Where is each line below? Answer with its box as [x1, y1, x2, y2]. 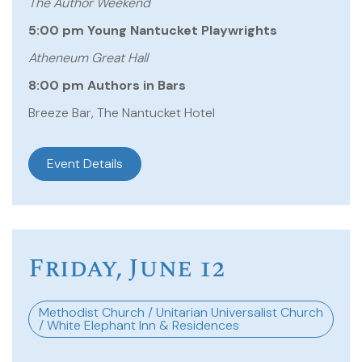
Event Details [47, 155, 123, 172]
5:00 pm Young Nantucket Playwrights [28, 22, 277, 39]
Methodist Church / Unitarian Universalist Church [39, 304, 323, 321]
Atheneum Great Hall [28, 49, 148, 66]
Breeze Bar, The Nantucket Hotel [28, 104, 215, 121]
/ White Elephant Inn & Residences [39, 317, 239, 334]
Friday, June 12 [28, 249, 225, 288]
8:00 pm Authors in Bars [28, 77, 186, 94]
